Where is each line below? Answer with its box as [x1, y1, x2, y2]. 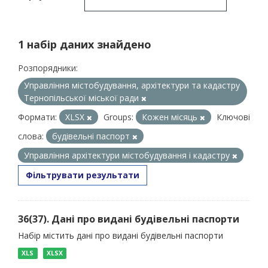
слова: [18, 130, 44, 142]
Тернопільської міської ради [24, 92, 141, 103]
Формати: [18, 111, 57, 123]
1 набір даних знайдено [18, 37, 151, 51]
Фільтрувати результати [26, 169, 139, 181]
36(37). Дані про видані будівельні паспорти [18, 212, 239, 226]
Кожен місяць [142, 111, 200, 123]
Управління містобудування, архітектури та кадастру [24, 80, 240, 91]
